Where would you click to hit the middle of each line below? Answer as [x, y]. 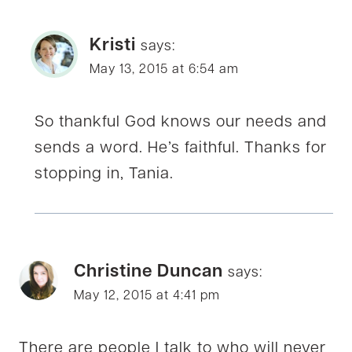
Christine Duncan [148, 273]
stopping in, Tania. [104, 175]
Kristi [113, 46]
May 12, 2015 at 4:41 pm [147, 297]
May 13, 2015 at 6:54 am [164, 70]
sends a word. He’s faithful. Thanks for [181, 149]
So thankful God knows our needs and [181, 123]
